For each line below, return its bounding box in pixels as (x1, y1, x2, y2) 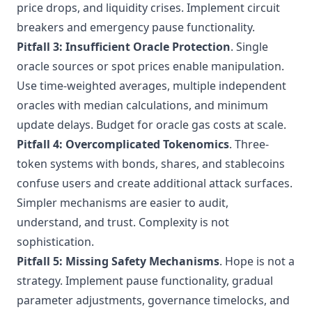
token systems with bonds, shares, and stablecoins (17, 156, 285, 171)
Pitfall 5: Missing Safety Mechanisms (17, 253, 219, 269)
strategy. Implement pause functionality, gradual (17, 273, 273, 288)
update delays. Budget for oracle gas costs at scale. (17, 117, 286, 132)
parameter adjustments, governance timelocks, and (17, 292, 290, 308)
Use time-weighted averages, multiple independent (17, 78, 286, 93)
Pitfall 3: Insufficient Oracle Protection (17, 39, 231, 54)
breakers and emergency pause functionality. (17, 19, 255, 35)
